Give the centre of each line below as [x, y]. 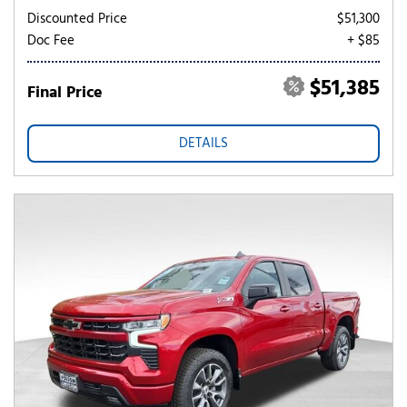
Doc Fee [51, 41]
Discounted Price [77, 19]
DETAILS [203, 144]
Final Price [65, 93]
